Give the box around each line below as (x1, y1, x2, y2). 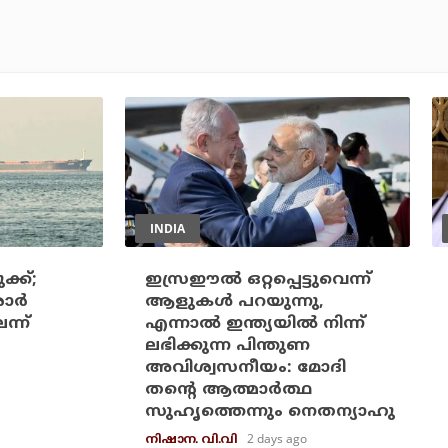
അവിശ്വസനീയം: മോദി (144, 357, 346, 378)
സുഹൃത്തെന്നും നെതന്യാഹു (144, 401, 395, 422)
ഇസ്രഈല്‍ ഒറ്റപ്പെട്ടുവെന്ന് (144, 269, 371, 290)
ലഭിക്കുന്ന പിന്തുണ (144, 335, 310, 356)
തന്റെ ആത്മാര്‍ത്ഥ (144, 379, 312, 400)
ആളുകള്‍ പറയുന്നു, (144, 291, 324, 312)
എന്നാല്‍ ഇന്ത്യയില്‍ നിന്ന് (144, 313, 365, 334)
